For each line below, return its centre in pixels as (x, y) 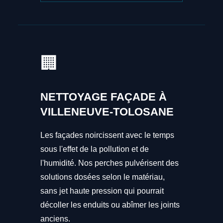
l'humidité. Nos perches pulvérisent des (109, 163)
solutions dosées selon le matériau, (102, 177)
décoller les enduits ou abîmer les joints (110, 205)
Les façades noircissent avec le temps (107, 135)
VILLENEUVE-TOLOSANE (107, 112)
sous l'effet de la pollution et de (94, 149)
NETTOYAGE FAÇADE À (103, 97)
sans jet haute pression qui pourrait (102, 191)
